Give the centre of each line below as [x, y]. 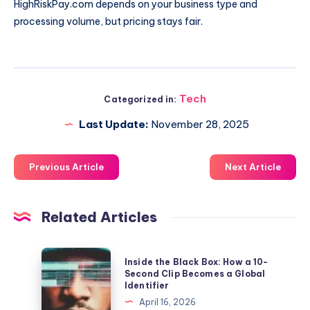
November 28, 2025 [199, 125]
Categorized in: [140, 100]
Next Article [253, 167]
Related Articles [99, 217]
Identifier [147, 285]
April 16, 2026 [167, 302]
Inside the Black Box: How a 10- [197, 262]
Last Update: [114, 125]
